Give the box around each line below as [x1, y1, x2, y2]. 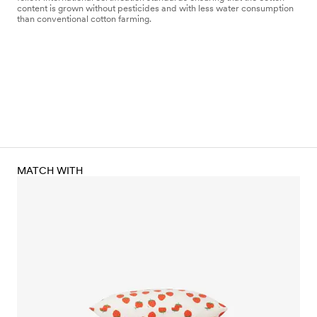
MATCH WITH [17, 164, 83, 176]
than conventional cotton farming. [17, 13, 151, 24]
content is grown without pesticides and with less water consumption [17, 2, 294, 13]
